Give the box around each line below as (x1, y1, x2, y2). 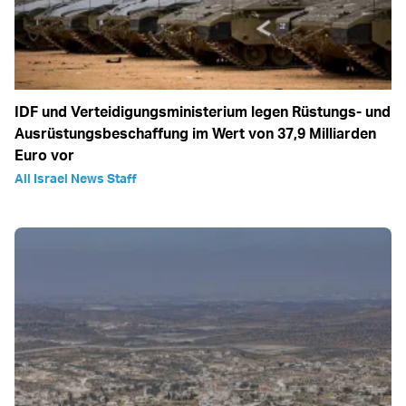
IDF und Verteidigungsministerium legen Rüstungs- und (14, 102, 391, 121)
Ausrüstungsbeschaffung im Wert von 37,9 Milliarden (14, 124, 376, 143)
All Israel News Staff (14, 170, 137, 187)
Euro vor (14, 146, 74, 165)
